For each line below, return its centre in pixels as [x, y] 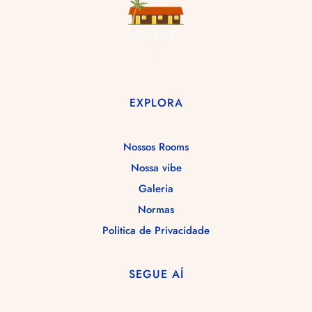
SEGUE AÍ [156, 274]
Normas [156, 210]
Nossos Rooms [156, 147]
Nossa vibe [156, 168]
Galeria [156, 189]
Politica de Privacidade [156, 231]
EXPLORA [156, 103]
